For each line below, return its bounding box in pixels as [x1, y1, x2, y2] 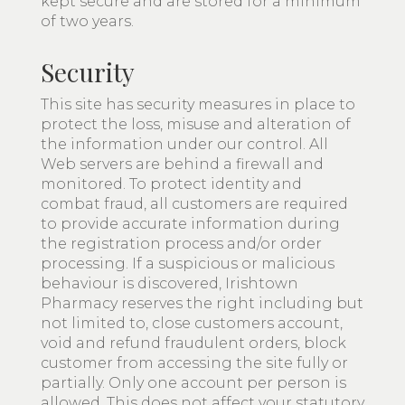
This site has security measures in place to [41, 96, 355, 113]
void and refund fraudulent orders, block [41, 334, 346, 352]
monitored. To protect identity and [41, 175, 302, 193]
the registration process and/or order [41, 235, 322, 252]
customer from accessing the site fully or [41, 354, 348, 372]
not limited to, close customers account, [41, 315, 343, 332]
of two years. [41, 13, 134, 30]
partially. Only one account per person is [41, 374, 346, 391]
